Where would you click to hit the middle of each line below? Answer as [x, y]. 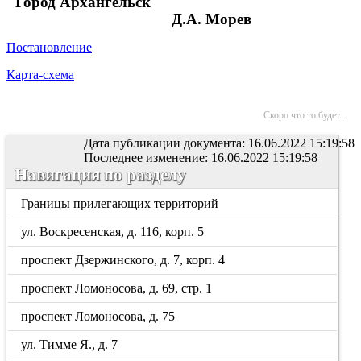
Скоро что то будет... [305, 115]
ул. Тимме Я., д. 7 [70, 344]
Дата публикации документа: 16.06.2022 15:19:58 [219, 143]
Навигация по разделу [100, 174]
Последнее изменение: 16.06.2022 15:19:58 [201, 158]
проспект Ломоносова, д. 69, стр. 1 [117, 288]
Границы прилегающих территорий [120, 203]
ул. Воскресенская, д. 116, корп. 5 [113, 232]
